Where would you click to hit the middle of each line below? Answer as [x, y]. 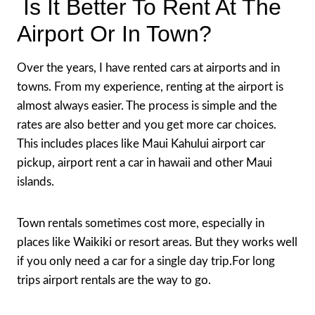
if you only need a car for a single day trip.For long [146, 261]
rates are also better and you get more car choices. [147, 124]
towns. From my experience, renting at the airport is [150, 86]
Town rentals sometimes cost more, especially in [141, 223]
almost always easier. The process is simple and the [147, 105]
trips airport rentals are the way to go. [114, 280]
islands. [36, 181]
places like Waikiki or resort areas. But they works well [157, 242]
